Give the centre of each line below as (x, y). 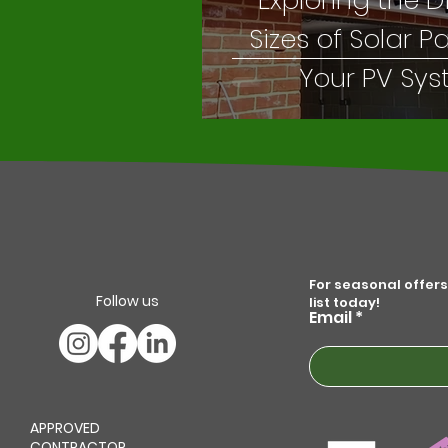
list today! (344, 302)
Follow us (127, 301)
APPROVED (65, 428)
